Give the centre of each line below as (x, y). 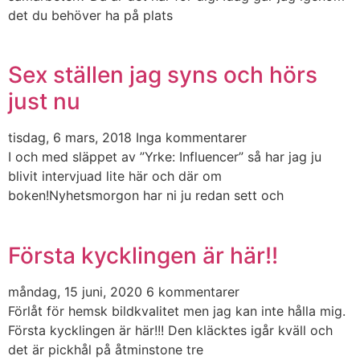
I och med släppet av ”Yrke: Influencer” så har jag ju (165, 157)
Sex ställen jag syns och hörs (163, 75)
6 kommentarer (193, 291)
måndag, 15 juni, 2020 (77, 291)
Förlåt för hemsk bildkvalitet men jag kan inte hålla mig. (177, 311)
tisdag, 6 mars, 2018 (72, 138)
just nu (44, 102)
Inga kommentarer (191, 138)
